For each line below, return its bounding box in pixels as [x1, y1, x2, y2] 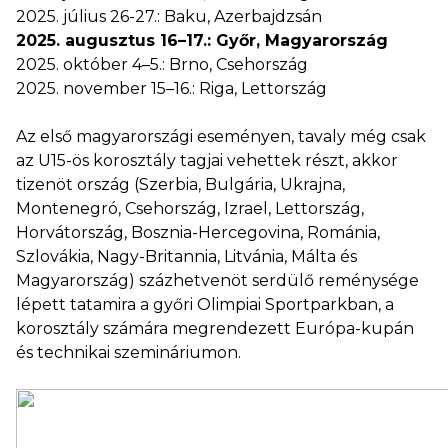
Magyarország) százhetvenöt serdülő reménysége [16, 271, 419, 290]
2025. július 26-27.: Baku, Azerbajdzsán [16, 7, 322, 26]
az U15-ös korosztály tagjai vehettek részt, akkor [16, 151, 398, 170]
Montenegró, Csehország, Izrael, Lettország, [16, 199, 364, 218]
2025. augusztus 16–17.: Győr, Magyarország [16, 31, 388, 50]
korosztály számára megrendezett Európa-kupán [16, 319, 414, 338]
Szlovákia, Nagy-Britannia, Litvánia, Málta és [16, 247, 357, 266]
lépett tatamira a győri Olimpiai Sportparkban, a [16, 295, 394, 314]
